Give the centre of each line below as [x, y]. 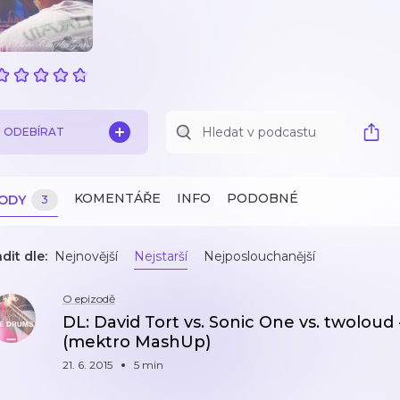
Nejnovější [86, 256]
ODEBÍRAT [34, 132]
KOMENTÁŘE [117, 198]
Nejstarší [161, 256]
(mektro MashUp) [137, 342]
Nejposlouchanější [259, 256]
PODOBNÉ [262, 198]
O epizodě [89, 299]
